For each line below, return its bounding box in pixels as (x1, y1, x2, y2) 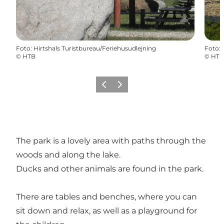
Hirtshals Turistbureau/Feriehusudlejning (33, 44, 156, 52)
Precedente (97, 83, 132, 91)
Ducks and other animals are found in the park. (16, 163, 203, 173)
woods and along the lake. (16, 149, 120, 159)
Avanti (113, 83, 133, 91)
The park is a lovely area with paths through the (16, 135, 206, 145)
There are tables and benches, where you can (16, 191, 197, 201)
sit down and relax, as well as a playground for (16, 205, 197, 215)
